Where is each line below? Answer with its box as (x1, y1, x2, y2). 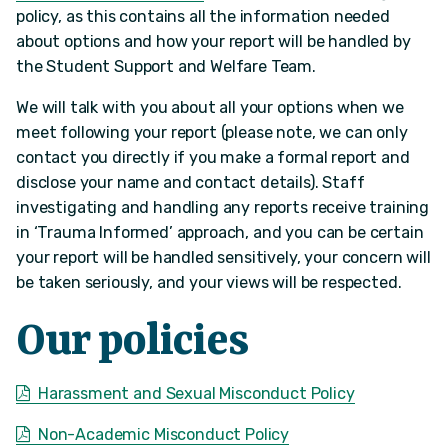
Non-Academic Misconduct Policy (37, 424, 290, 444)
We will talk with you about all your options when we (16, 98, 404, 118)
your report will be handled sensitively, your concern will (16, 248, 431, 268)
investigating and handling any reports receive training (16, 198, 430, 218)
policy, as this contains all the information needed (16, 7, 390, 26)
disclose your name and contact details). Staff (16, 173, 365, 193)
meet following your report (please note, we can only (16, 123, 408, 143)
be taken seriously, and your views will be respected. (16, 273, 402, 293)
